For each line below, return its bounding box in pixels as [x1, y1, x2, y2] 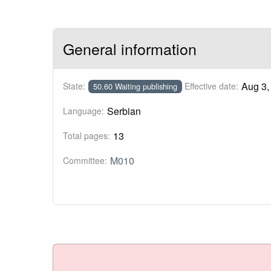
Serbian [106, 104, 141, 119]
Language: [63, 105, 104, 117]
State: [63, 80, 85, 93]
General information [63, 38, 197, 60]
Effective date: [184, 80, 238, 93]
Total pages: [63, 129, 110, 142]
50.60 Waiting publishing [93, 80, 177, 92]
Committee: [63, 154, 107, 167]
